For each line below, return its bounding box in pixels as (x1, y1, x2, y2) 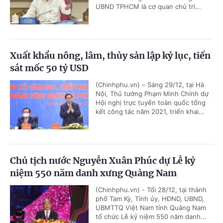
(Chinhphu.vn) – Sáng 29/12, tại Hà (96, 81, 204, 89)
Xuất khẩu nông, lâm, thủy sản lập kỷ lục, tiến (10, 50, 211, 62)
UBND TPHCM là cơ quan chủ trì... (96, 2, 201, 11)
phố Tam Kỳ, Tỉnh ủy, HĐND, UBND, (96, 195, 204, 203)
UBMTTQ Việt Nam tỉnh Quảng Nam (96, 204, 206, 212)
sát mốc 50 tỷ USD (10, 62, 89, 74)
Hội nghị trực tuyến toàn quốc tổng (96, 99, 206, 107)
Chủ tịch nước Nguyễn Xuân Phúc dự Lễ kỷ (10, 155, 195, 167)
